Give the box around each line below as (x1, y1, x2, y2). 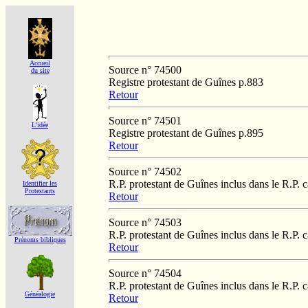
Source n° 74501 (109, 114, 181, 126)
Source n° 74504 (109, 267, 181, 279)
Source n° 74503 (109, 216, 181, 228)
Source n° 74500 (109, 63, 181, 76)
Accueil (30, 59, 50, 67)
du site (30, 67, 49, 74)
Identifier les (23, 179, 57, 187)
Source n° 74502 (109, 165, 181, 177)
